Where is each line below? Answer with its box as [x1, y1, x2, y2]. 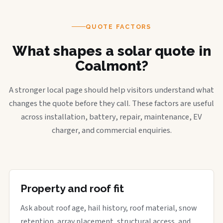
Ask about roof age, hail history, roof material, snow [20, 202, 197, 214]
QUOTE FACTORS [86, 22, 151, 30]
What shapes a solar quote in [12, 42, 211, 59]
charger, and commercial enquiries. [51, 124, 172, 136]
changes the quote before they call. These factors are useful [9, 97, 214, 110]
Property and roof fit [20, 182, 124, 195]
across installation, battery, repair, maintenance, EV [21, 111, 202, 123]
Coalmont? [75, 57, 148, 74]
